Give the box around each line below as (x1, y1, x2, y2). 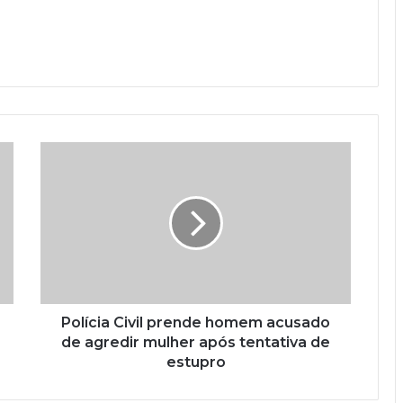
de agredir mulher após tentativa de (61, 334, 330, 352)
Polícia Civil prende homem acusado (61, 314, 330, 332)
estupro (166, 354, 226, 372)
